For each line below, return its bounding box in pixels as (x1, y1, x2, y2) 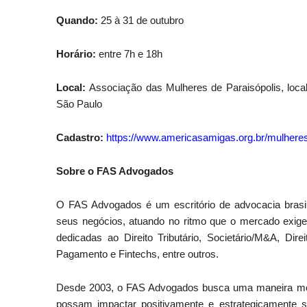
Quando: (56, 15, 101, 26)
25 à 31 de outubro (101, 15, 184, 26)
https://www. (106, 132, 161, 143)
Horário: (56, 49, 99, 60)
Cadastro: (56, 132, 103, 143)
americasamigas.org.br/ (161, 132, 267, 143)
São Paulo (56, 99, 102, 110)
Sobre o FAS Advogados (56, 166, 173, 177)
